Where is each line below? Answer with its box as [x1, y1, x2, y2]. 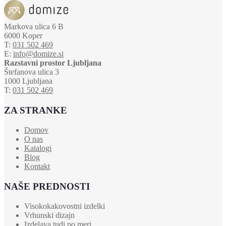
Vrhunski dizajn [24, 210, 75, 219]
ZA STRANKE [4, 105, 67, 116]
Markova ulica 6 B [4, 22, 64, 31]
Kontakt [24, 162, 50, 171]
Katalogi [24, 144, 51, 153]
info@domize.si [13, 49, 64, 59]
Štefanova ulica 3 [4, 68, 59, 77]
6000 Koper [4, 31, 42, 40]
